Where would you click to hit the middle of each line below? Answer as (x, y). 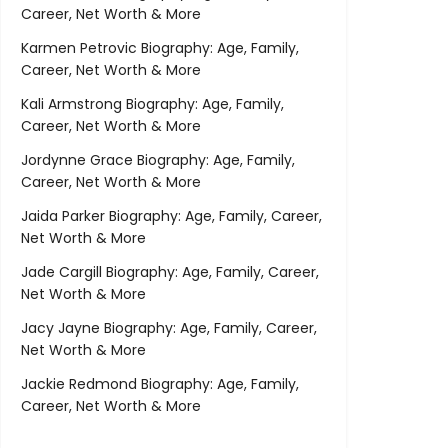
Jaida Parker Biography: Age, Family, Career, (171, 216)
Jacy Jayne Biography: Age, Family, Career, (169, 328)
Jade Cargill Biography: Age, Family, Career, (170, 272)
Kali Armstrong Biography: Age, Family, (152, 104)
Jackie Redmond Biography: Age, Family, (160, 384)
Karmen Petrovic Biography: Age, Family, (160, 48)
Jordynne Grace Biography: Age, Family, (158, 160)
